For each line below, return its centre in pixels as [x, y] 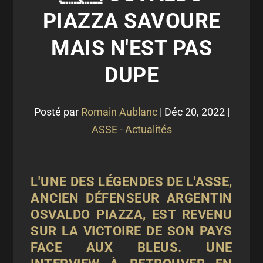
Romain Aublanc [119, 112]
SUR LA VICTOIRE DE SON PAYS [131, 231]
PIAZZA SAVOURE [131, 21]
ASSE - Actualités [131, 129]
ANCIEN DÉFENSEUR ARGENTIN [131, 198]
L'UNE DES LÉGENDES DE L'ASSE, [131, 182]
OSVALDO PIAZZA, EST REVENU [131, 215]
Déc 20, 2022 [194, 112]
